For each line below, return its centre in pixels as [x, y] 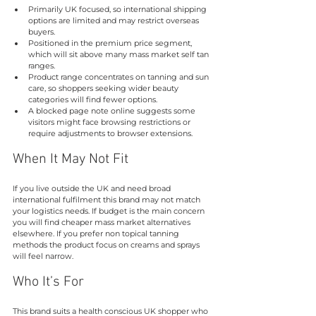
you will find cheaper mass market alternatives [103, 222]
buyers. [42, 31]
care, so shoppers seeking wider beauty [104, 88]
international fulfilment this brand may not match [108, 199]
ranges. [42, 65]
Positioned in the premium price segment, [111, 43]
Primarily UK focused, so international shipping [119, 9]
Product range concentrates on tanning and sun [120, 77]
